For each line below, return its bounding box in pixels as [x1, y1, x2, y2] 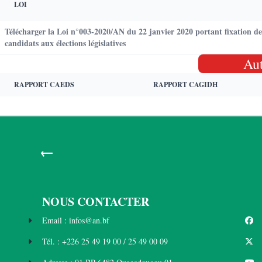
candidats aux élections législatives [5, 37, 126, 49]
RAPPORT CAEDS [14, 80, 74, 89]
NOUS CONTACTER [42, 193, 149, 210]
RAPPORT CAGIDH [153, 80, 218, 89]
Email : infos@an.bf [42, 215, 109, 226]
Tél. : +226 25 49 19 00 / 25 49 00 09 [42, 236, 168, 247]
